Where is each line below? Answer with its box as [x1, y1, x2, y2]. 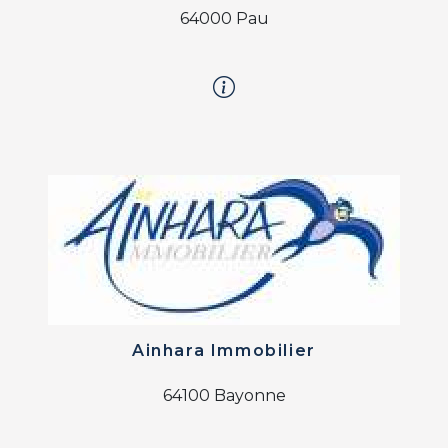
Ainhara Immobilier [132, 341, 316, 361]
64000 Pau [179, 9, 269, 29]
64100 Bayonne [162, 386, 286, 406]
